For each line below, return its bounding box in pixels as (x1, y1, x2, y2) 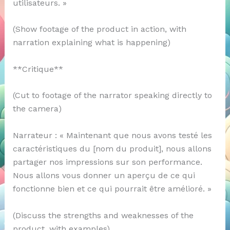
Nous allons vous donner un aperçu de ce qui (12, 170, 195, 180)
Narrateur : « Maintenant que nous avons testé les (12, 130, 212, 140)
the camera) (12, 104, 62, 114)
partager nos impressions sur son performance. (12, 157, 202, 167)
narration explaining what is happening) (12, 37, 170, 48)
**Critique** (12, 64, 63, 74)
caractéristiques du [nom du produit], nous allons (12, 143, 212, 154)
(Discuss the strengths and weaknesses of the (12, 210, 194, 220)
